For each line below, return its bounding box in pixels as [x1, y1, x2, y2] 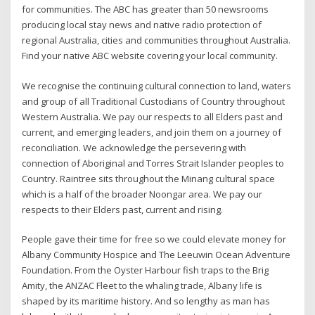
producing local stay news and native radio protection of [22, 18, 262, 32]
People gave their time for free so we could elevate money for [22, 232, 287, 245]
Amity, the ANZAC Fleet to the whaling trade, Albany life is [22, 278, 263, 292]
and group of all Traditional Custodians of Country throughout [22, 94, 285, 108]
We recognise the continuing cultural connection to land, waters [22, 79, 292, 92]
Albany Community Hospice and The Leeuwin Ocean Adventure [22, 247, 291, 261]
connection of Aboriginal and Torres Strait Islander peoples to [22, 156, 285, 169]
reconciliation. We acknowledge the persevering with [22, 141, 247, 154]
